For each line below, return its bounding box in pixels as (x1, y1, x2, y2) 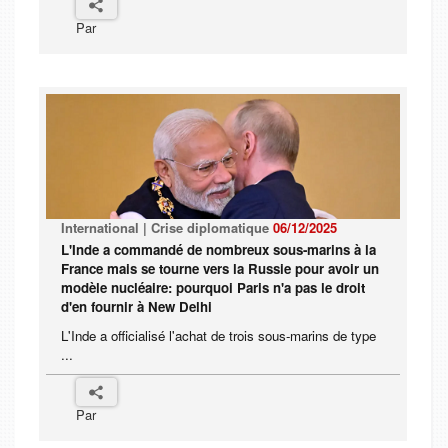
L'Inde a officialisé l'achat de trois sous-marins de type (61, 326, 376, 346)
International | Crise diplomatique (61, 218, 273, 238)
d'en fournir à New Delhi (61, 297, 212, 317)
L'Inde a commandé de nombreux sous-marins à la (61, 240, 376, 260)
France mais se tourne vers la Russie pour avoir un (61, 259, 379, 279)
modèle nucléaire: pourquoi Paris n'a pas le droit (61, 278, 365, 298)
